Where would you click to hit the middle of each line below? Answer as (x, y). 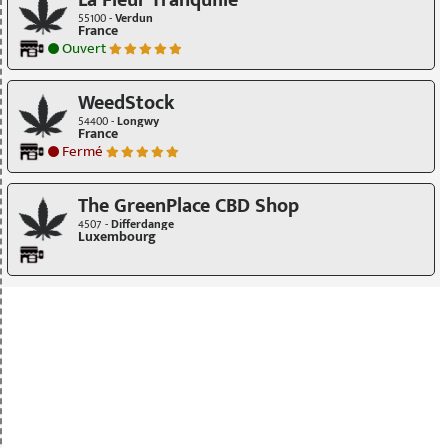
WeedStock (126, 103)
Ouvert (82, 48)
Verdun (134, 18)
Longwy (138, 121)
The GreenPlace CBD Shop (188, 206)
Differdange (142, 224)
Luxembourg (117, 237)
